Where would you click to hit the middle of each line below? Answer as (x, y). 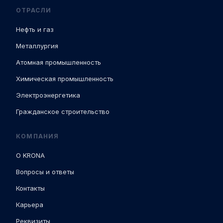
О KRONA (30, 155)
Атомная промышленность (58, 62)
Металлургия (37, 46)
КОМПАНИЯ (38, 136)
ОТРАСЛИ (34, 10)
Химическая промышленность (65, 78)
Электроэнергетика (48, 95)
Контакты (30, 188)
